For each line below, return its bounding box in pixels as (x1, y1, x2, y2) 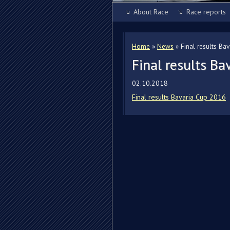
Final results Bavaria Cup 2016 (132, 92, 226, 102)
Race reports (186, 7, 226, 16)
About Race (133, 7, 168, 16)
